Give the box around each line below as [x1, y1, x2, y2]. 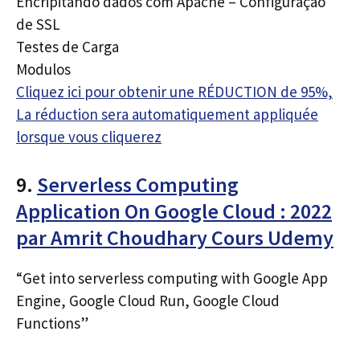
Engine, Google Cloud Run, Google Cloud [16, 290, 280, 310]
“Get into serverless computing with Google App [16, 268, 328, 288]
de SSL [16, 14, 60, 34]
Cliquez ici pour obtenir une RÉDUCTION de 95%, [16, 82, 333, 101]
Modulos [16, 59, 71, 79]
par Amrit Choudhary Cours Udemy [16, 223, 333, 251]
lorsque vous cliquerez [16, 127, 162, 146]
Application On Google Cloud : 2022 [16, 197, 332, 224]
